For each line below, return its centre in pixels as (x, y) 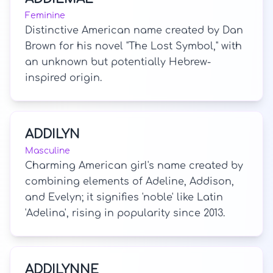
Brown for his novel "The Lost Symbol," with (133, 46)
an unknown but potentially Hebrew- (118, 62)
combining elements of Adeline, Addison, (129, 182)
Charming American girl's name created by (134, 166)
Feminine (45, 16)
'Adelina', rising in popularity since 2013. (125, 213)
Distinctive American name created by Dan (134, 30)
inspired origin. (63, 78)
